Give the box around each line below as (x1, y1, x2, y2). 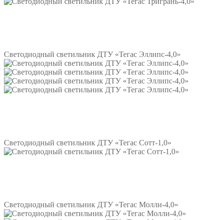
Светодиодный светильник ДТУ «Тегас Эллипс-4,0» (4, 50, 181, 59)
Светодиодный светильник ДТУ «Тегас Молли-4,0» (4, 200, 178, 209)
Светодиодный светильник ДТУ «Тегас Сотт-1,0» (4, 138, 171, 147)
